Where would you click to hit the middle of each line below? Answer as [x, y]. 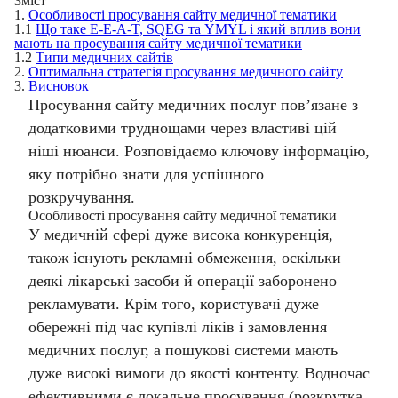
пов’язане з [319, 105]
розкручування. [82, 197]
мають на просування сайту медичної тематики [158, 43]
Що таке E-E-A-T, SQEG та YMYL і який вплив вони [198, 29]
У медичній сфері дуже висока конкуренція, [181, 235]
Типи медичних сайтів [104, 57]
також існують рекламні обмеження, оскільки [185, 258]
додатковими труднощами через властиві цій [183, 128]
